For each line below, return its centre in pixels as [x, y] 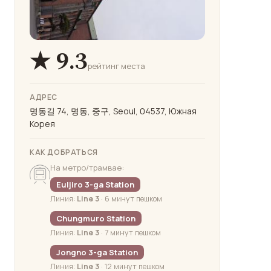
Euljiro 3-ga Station [95, 185]
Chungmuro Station [96, 219]
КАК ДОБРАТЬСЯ [64, 152]
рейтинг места [116, 66]
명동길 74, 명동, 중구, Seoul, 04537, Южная [113, 111]
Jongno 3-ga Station [97, 253]
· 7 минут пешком [130, 233]
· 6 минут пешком [131, 199]
